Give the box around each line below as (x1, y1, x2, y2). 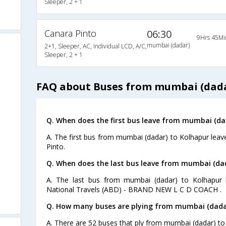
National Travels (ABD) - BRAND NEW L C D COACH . (46, 185, 221, 195)
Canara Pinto (44, 27, 96, 40)
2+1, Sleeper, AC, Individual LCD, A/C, (44, 42, 147, 51)
